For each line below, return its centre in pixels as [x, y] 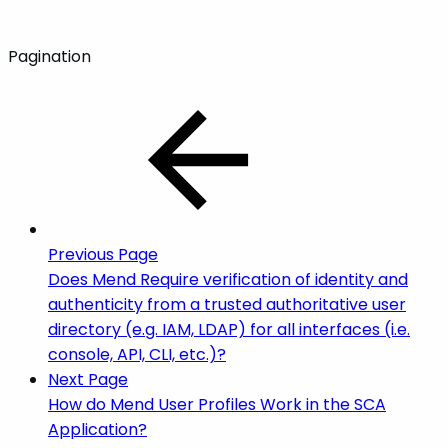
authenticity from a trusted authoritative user [227, 305]
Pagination [49, 57]
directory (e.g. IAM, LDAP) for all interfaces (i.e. [229, 330]
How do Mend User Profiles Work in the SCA [217, 405]
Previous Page [103, 255]
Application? [97, 430]
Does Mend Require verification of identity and [228, 280]
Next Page [88, 380]
